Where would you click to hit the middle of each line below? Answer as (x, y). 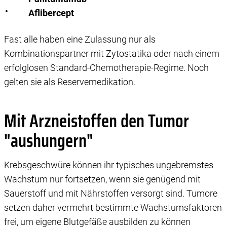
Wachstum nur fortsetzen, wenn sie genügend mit (102, 179)
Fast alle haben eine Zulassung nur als (80, 39)
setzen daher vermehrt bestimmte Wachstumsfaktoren (113, 207)
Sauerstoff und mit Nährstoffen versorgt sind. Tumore (111, 193)
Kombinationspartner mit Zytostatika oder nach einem (112, 53)
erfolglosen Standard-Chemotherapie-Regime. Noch (106, 67)
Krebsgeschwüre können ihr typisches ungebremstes (109, 165)
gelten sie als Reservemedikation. (70, 82)
